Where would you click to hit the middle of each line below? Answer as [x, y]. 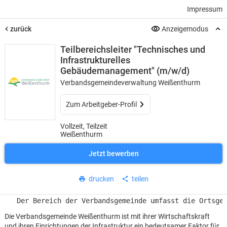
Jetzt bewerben [113, 154]
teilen [140, 179]
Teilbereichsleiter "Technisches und [133, 49]
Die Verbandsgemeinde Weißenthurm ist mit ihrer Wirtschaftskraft [107, 217]
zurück [21, 29]
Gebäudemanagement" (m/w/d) [125, 71]
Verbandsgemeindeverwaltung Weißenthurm [130, 83]
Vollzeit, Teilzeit [84, 126]
